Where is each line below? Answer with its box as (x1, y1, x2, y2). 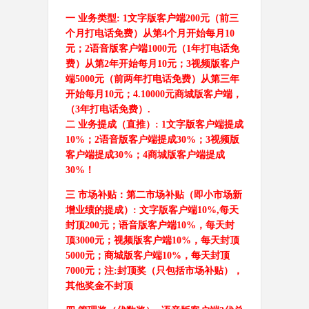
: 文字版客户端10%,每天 (132, 205, 239, 215)
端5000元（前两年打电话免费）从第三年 (65, 74, 239, 84)
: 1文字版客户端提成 (154, 119, 243, 130)
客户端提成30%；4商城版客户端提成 (65, 150, 225, 160)
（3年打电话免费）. (65, 104, 150, 114)
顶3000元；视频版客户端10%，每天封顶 (65, 235, 239, 246)
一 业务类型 (65, 13, 117, 23)
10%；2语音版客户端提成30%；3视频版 (65, 134, 239, 145)
